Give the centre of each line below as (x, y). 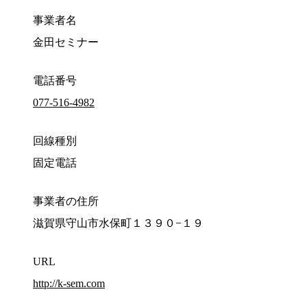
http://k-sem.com (69, 284)
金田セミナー (66, 42)
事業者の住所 (66, 201)
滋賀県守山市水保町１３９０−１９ (118, 223)
